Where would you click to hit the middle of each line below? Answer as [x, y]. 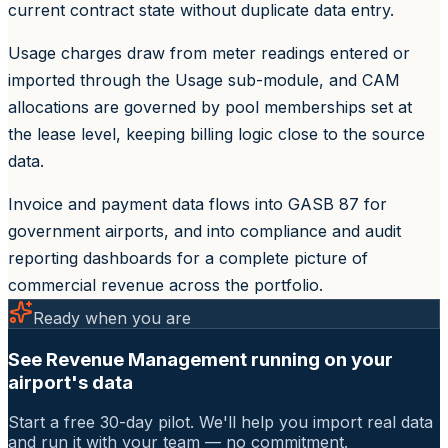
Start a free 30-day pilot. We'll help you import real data [220, 422]
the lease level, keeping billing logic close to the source [216, 133]
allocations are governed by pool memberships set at [210, 106]
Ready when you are [112, 317]
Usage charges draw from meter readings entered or [209, 52]
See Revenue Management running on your [200, 359]
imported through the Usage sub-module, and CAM [204, 79]
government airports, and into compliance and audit [204, 230]
